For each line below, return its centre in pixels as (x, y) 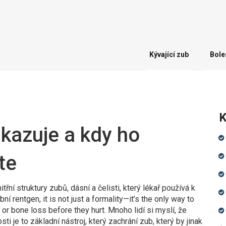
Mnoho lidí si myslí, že (146, 210)
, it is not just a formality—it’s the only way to (117, 199)
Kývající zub (169, 54)
